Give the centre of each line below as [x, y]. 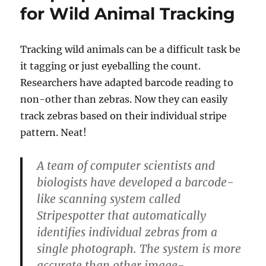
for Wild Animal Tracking [128, 14]
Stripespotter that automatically [122, 216]
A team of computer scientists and [126, 166]
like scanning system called [109, 199]
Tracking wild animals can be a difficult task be [131, 50]
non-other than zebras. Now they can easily [124, 99]
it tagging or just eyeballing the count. [111, 66]
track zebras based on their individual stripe [124, 116]
